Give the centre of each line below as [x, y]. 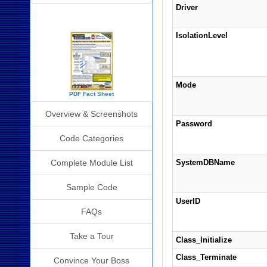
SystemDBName [205, 162]
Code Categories [92, 138]
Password [194, 124]
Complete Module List [91, 163]
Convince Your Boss [92, 260]
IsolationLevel [201, 35]
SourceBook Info [92, 16]
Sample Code [91, 187]
